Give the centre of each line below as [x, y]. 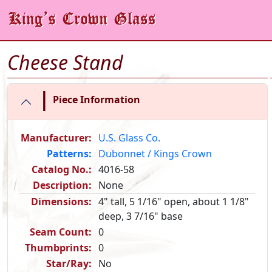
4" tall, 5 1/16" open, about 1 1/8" [174, 202]
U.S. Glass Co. [129, 138]
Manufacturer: [56, 138]
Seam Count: [61, 232]
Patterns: [69, 154]
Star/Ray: [69, 263]
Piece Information [97, 99]
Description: [62, 185]
